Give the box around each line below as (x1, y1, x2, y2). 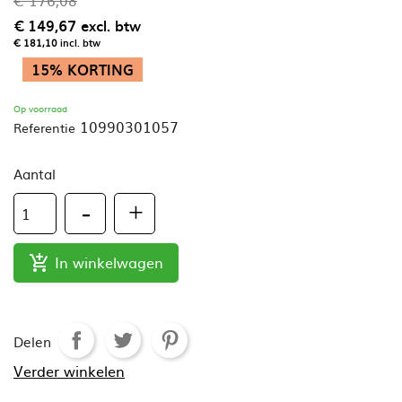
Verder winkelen (13, 359, 125, 381)
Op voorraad (13, 100, 67, 115)
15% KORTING (31, 57, 134, 80)
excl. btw (81, 13, 141, 36)
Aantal (13, 162, 56, 184)
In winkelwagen (55, 250, 163, 273)
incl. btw (60, 35, 100, 50)
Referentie (13, 118, 75, 136)
